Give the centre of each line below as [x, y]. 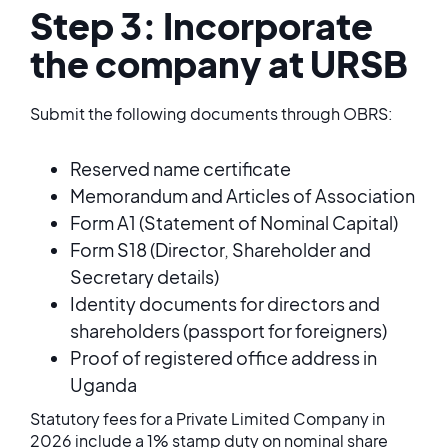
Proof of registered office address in [223, 357]
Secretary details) [144, 276]
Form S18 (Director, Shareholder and [220, 249]
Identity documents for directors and [225, 303]
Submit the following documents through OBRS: [211, 113]
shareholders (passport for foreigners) [228, 330]
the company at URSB [219, 63]
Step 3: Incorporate [201, 25]
